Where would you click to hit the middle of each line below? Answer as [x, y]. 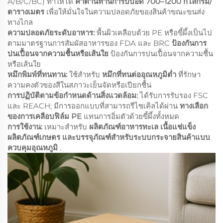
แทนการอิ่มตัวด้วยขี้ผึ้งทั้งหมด [131, 116]
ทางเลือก [194, 106]
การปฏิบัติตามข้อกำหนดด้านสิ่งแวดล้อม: [74, 95]
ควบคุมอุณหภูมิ [34, 147]
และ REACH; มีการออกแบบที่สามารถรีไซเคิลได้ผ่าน [94, 106]
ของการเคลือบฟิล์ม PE [46, 116]
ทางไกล [20, 22]
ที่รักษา [189, 74]
